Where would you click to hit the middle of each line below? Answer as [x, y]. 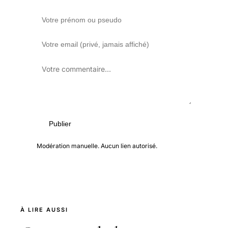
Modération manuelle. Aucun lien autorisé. [97, 146]
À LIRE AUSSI [44, 210]
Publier [60, 124]
